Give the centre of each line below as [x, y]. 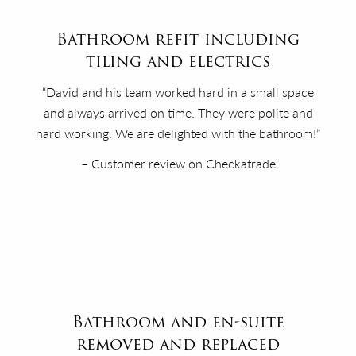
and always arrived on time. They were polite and [178, 112]
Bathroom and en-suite [178, 321]
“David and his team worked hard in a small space [178, 91]
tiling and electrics [178, 61]
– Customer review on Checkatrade [178, 163]
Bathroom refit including [178, 39]
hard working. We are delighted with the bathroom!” [178, 133]
